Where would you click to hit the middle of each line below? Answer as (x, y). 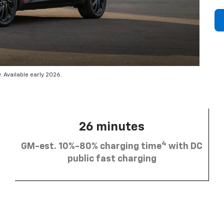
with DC (184, 146)
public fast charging (112, 159)
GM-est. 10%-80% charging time (91, 146)
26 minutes (112, 127)
